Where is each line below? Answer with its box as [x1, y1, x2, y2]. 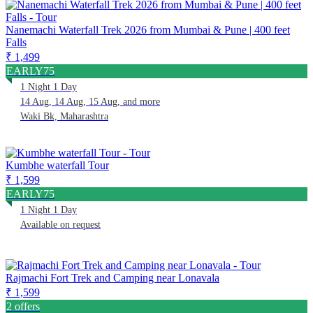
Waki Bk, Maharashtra [20, 110, 108, 122]
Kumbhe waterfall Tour [6, 159, 109, 171]
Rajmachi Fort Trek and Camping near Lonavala [6, 271, 219, 284]
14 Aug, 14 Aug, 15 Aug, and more [20, 96, 160, 107]
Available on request [20, 219, 101, 230]
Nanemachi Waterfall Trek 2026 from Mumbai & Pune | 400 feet [6, 23, 290, 36]
